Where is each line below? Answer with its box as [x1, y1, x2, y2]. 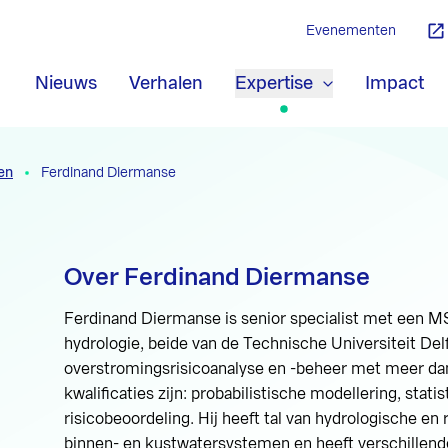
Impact [365, 73, 424, 92]
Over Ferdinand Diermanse [64, 265, 370, 289]
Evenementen [306, 24, 396, 38]
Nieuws [35, 73, 97, 92]
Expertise [235, 73, 313, 92]
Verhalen [129, 73, 203, 92]
